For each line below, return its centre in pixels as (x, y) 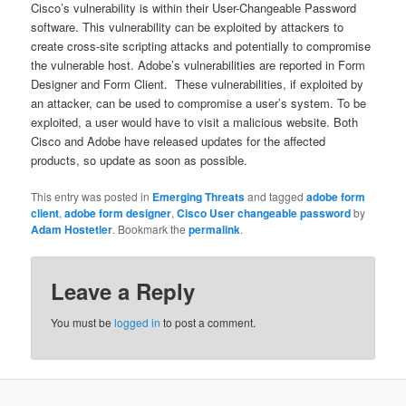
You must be (83, 322)
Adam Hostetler (72, 230)
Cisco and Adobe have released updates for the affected (179, 141)
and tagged (276, 197)
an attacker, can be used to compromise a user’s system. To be (199, 103)
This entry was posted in (92, 197)
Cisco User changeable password (264, 213)
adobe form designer (118, 213)
